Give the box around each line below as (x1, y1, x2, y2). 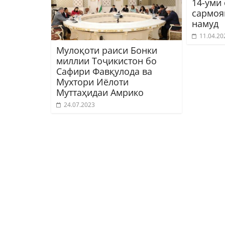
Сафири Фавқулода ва (56, 65, 152, 77)
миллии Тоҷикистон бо (56, 54, 157, 67)
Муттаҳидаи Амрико (56, 86, 144, 98)
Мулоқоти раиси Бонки (56, 44, 157, 56)
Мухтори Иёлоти (56, 75, 129, 88)
